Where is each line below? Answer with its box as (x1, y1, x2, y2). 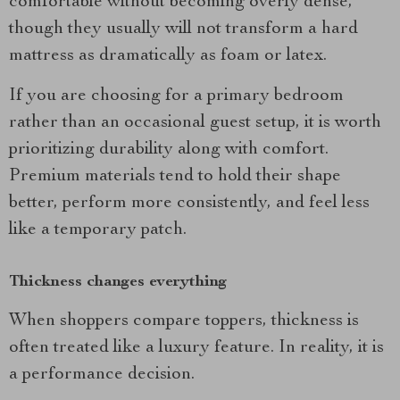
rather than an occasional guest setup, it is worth (9, 114, 381, 132)
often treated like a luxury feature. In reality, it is (9, 339, 384, 357)
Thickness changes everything (9, 274, 227, 290)
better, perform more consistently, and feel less (9, 195, 370, 212)
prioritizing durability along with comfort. (9, 141, 329, 159)
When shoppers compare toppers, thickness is (9, 312, 359, 330)
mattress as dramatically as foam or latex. (9, 47, 327, 65)
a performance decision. (9, 366, 195, 384)
